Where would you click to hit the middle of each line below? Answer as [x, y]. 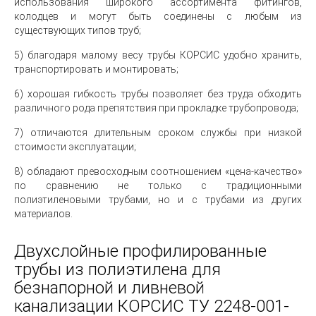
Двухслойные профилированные [140, 251]
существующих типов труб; [78, 30]
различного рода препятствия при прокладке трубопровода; [156, 108]
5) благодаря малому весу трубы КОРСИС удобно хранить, [158, 55]
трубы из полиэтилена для [117, 269]
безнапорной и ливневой [109, 288]
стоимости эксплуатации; [75, 147]
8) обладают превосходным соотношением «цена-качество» [158, 171]
